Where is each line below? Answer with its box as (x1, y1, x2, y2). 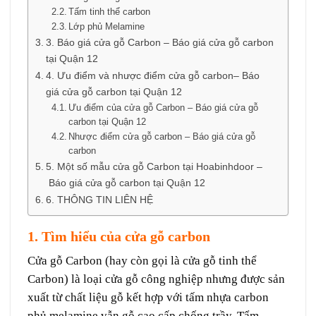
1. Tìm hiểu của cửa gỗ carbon (28, 228, 210, 244)
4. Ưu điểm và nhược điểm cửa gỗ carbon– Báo (45, 69, 260, 81)
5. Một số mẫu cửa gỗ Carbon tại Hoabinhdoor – (45, 160, 262, 172)
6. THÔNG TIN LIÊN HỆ (45, 193, 153, 205)
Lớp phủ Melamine (68, 20, 145, 32)
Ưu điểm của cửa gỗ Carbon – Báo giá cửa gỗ (68, 102, 259, 113)
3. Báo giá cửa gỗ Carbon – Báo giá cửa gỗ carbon (45, 36, 274, 48)
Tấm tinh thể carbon (68, 6, 151, 17)
